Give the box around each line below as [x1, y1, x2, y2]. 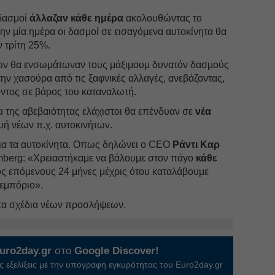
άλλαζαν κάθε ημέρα [29, 12, 124, 23]
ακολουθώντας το [123, 12, 203, 23]
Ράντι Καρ [172, 139, 220, 150]
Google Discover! [74, 244, 160, 257]
